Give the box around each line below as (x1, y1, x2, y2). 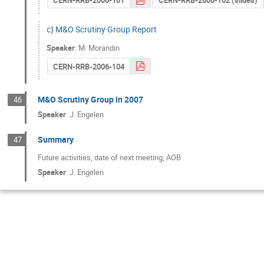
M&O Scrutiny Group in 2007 (38, 94, 144, 105)
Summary (38, 133, 74, 145)
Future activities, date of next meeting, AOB (38, 151, 181, 163)
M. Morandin (78, 42, 120, 54)
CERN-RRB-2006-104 (52, 61, 124, 72)
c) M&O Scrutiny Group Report (47, 24, 157, 35)
